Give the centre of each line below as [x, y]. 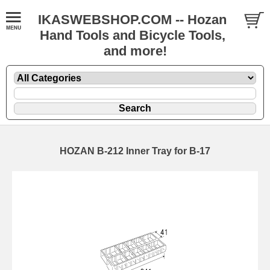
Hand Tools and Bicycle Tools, [132, 35]
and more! [135, 51]
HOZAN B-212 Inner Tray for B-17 [135, 151]
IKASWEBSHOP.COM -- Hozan [132, 20]
